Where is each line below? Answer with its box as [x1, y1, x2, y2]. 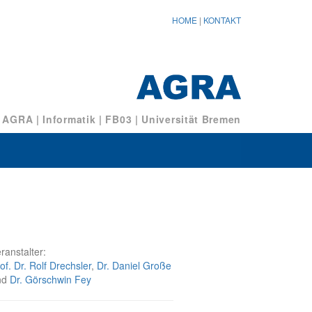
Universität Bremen [141, 112, 241, 127]
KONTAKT [203, 14, 241, 26]
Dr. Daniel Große [97, 258, 171, 273]
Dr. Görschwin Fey [10, 272, 91, 287]
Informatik [42, 112, 96, 127]
